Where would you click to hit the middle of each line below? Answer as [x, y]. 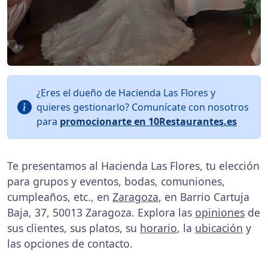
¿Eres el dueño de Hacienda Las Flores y [126, 93]
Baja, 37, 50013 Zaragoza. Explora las [101, 212]
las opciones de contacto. [70, 243]
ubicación [219, 228]
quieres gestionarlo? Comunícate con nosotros [143, 107]
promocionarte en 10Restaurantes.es [148, 121]
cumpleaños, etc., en [60, 197]
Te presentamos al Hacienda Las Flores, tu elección [133, 166]
